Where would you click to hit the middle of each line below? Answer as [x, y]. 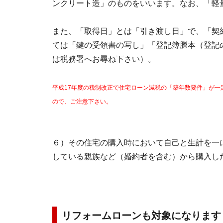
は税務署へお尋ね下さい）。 [104, 59]
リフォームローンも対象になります [141, 216]
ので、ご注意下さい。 [82, 102]
